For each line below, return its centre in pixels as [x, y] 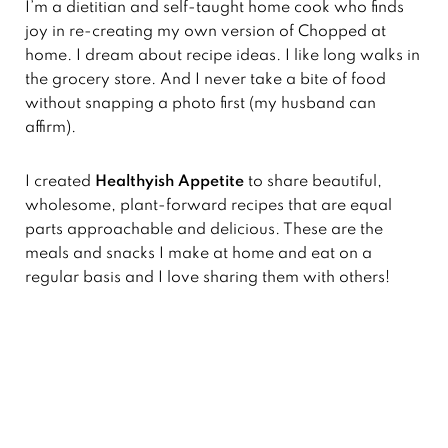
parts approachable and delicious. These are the [204, 230]
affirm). [50, 128]
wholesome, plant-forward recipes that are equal [208, 206]
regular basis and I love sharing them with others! [207, 278]
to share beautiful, [313, 182]
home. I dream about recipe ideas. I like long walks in [222, 56]
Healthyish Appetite [169, 182]
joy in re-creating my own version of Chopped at [205, 32]
